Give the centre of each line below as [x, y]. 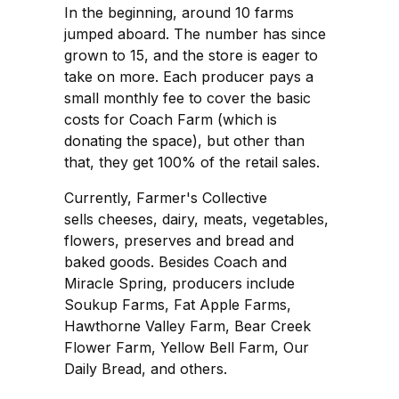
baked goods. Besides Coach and [175, 261]
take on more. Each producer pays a [189, 76]
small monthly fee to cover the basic [187, 98]
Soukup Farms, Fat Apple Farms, [178, 304]
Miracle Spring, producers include [179, 283]
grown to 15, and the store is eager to [191, 55]
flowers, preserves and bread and [179, 240]
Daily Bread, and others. [146, 368]
